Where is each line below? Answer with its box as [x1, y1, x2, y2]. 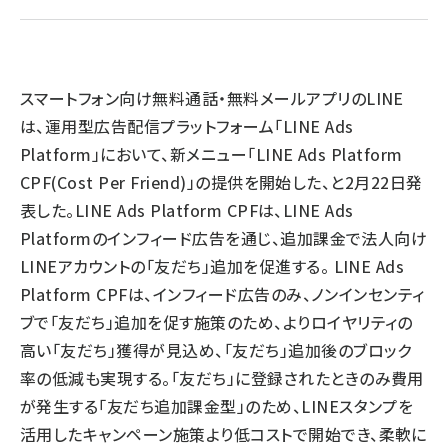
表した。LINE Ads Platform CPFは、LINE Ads [20, 198, 354, 222]
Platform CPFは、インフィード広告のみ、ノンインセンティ [20, 282, 425, 306]
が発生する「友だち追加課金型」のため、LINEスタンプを [20, 394, 414, 418]
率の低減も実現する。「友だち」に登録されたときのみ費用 [20, 366, 424, 390]
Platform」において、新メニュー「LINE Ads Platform [20, 142, 403, 166]
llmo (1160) [77, 26, 162, 46]
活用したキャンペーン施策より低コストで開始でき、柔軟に [20, 422, 427, 446]
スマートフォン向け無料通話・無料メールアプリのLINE [20, 86, 404, 110]
